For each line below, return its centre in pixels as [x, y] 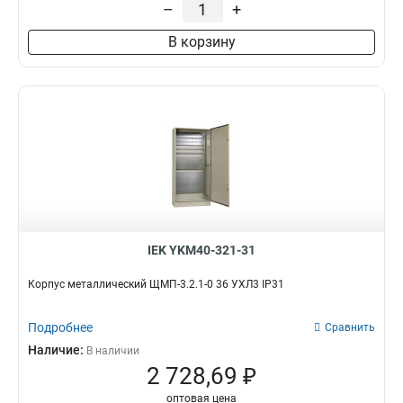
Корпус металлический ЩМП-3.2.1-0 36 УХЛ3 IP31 [156, 284]
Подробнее [60, 327]
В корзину [201, 42]
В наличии [113, 351]
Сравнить [350, 327]
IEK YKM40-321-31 [201, 250]
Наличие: [57, 350]
